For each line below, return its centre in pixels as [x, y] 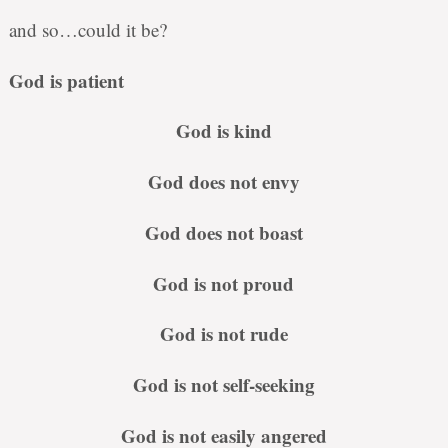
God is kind [223, 131]
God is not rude [223, 334]
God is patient [66, 80]
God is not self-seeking [223, 385]
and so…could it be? [87, 29]
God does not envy [223, 182]
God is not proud [224, 283]
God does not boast [223, 232]
